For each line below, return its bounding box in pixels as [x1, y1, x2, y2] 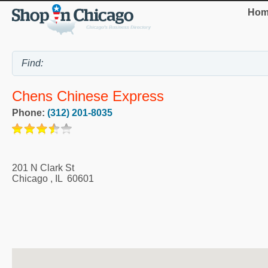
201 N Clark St [12, 163, 74, 173]
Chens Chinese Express [12, 88, 164, 105]
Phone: [12, 108, 47, 118]
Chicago [12, 173, 48, 184]
